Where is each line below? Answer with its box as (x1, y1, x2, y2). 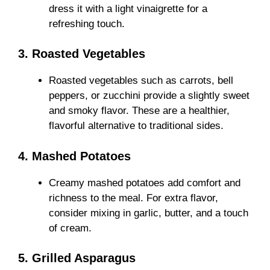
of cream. (49, 222, 92, 234)
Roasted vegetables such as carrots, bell (49, 75, 233, 87)
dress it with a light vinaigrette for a (49, 2, 207, 14)
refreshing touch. (49, 17, 125, 30)
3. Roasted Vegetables (18, 47, 145, 61)
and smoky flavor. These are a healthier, (49, 105, 230, 117)
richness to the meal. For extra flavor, (49, 192, 218, 204)
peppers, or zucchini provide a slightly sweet (49, 90, 250, 102)
